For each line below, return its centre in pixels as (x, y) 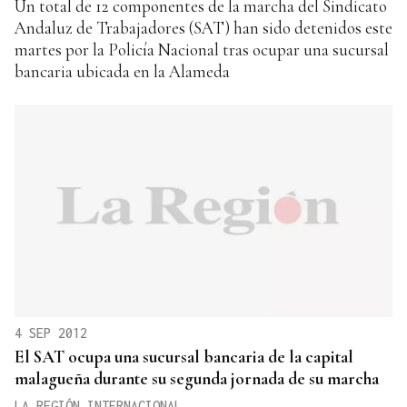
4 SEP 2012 (51, 333)
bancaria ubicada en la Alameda (122, 72)
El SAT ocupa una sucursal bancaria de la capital (184, 357)
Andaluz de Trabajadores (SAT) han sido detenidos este (203, 28)
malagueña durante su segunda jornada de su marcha (197, 379)
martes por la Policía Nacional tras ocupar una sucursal (202, 50)
